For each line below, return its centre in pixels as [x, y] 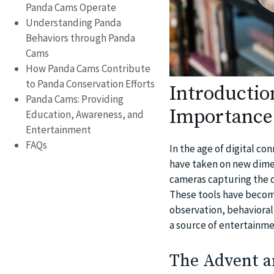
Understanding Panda [73, 22]
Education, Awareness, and [85, 114]
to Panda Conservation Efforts [90, 83]
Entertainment [58, 129]
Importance [221, 118]
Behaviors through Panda [80, 38]
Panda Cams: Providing [75, 99]
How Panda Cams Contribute [88, 68]
